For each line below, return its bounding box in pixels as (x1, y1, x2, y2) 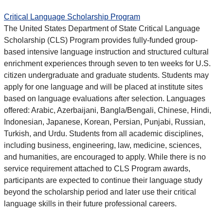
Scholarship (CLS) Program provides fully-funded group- (4, 36, 198, 45)
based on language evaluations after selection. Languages (4, 94, 205, 103)
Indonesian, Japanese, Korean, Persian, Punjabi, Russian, (4, 118, 205, 127)
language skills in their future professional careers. (4, 200, 177, 208)
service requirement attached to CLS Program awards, (4, 164, 190, 173)
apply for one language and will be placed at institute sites (4, 83, 203, 91)
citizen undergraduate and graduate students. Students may (4, 71, 209, 80)
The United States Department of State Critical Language (4, 24, 200, 33)
